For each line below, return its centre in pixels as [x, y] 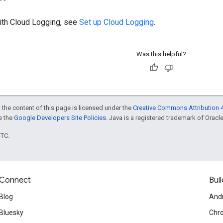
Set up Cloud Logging [116, 22]
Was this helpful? [161, 54]
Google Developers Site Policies [60, 117]
